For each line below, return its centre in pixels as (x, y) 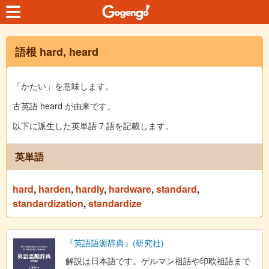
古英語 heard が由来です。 (64, 106)
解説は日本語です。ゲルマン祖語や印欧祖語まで (158, 261)
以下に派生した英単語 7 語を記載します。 (93, 125)
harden (55, 189)
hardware (130, 189)
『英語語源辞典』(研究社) (115, 243)
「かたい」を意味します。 (63, 86)
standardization (48, 203)
